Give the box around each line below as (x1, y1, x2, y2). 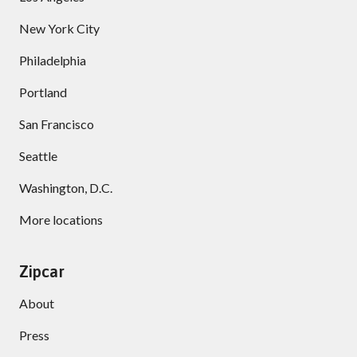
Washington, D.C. (19, 179, 112, 195)
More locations (19, 211, 103, 227)
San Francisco (19, 116, 94, 131)
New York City (19, 20, 100, 36)
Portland (19, 84, 67, 100)
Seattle (19, 147, 57, 163)
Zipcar (19, 261, 65, 280)
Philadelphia (19, 52, 86, 68)
